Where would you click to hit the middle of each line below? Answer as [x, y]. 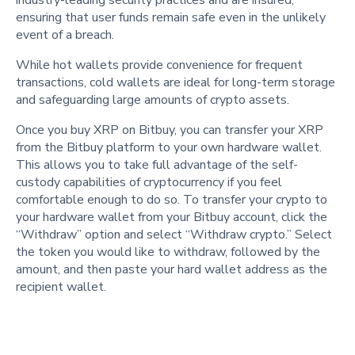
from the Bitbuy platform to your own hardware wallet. [169, 148]
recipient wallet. [61, 287]
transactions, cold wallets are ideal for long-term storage [176, 83]
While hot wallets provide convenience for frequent [159, 65]
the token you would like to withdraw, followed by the [168, 252]
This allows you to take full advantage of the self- [157, 165]
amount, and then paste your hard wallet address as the [172, 270]
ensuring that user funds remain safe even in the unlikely [171, 18]
